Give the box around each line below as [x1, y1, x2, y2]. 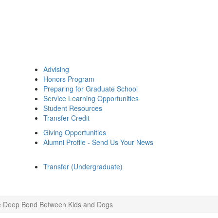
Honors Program [43, 74, 94, 84]
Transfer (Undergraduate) [43, 162, 123, 171]
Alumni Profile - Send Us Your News [43, 137, 153, 147]
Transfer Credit [43, 113, 90, 123]
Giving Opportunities [43, 127, 106, 137]
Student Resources [43, 103, 102, 113]
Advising [43, 64, 69, 74]
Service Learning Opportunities [43, 93, 139, 103]
